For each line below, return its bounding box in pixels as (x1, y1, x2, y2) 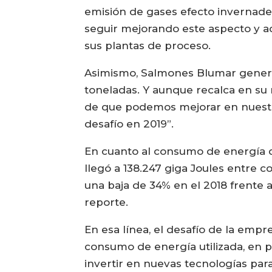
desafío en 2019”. (84, 118, 174, 131)
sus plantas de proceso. (84, 39, 211, 52)
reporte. (84, 196, 129, 209)
